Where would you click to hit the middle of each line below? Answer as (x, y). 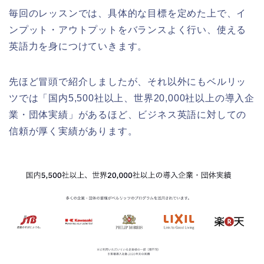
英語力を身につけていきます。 (78, 46)
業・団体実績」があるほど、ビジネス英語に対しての (128, 114)
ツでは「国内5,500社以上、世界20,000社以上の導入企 (132, 98)
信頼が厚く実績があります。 (73, 131)
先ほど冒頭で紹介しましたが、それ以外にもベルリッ (128, 81)
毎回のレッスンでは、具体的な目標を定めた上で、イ (128, 13)
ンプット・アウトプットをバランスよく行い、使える (128, 29)
